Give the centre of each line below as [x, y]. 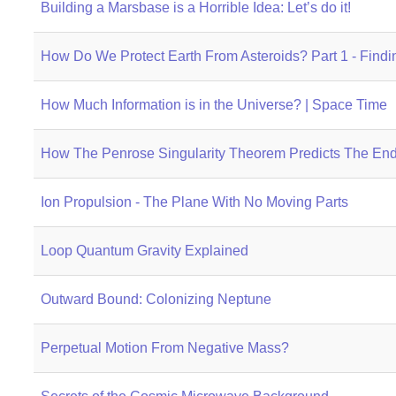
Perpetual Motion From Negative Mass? [164, 348]
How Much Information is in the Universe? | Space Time [213, 105]
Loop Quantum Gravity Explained [144, 251]
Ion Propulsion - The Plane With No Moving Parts [194, 202]
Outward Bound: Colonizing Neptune [156, 299]
